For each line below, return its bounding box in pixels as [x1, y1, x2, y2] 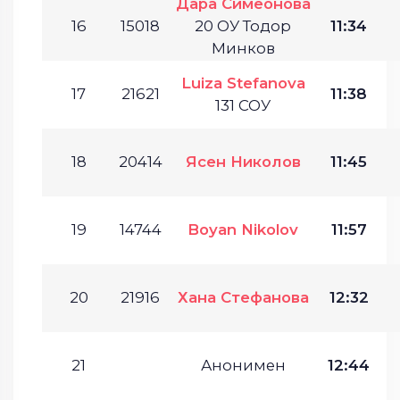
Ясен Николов [185, 153, 301, 171]
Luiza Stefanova [180, 74, 305, 92]
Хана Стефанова [177, 288, 309, 306]
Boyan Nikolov [187, 221, 298, 238]
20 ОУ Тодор [195, 17, 291, 35]
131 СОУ [215, 96, 271, 114]
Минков [211, 39, 275, 57]
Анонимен [200, 356, 286, 374]
